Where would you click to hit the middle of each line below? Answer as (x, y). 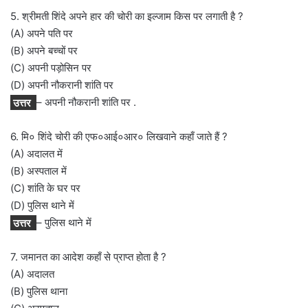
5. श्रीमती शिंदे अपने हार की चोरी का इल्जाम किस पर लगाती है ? (127, 16)
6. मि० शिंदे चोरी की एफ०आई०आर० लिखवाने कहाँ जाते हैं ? (119, 137)
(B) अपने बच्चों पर (44, 51)
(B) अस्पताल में (38, 171)
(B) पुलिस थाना (39, 291)
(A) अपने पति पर (42, 34)
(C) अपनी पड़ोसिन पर (51, 68)
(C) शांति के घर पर (45, 188)
